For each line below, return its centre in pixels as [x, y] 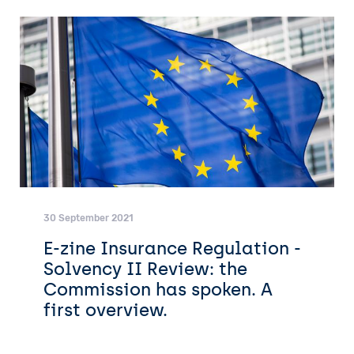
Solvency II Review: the [145, 268]
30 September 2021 [88, 218]
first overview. [105, 309]
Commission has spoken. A [158, 289]
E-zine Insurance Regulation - [172, 248]
